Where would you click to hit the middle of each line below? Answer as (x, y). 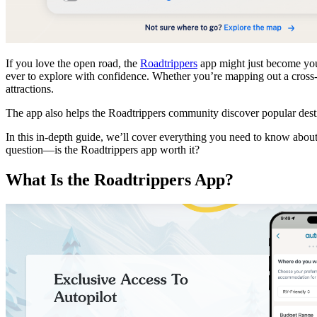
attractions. (30, 88)
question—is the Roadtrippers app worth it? (103, 149)
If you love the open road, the (73, 63)
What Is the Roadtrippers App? (120, 179)
